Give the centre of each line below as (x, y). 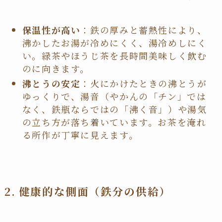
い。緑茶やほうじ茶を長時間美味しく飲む (114, 55)
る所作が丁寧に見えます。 (80, 135)
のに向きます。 (56, 68)
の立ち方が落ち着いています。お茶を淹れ (114, 122)
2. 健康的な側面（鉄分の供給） (87, 191)
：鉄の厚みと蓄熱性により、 (144, 29)
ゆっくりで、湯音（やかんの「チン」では (114, 96)
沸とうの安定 (51, 83)
